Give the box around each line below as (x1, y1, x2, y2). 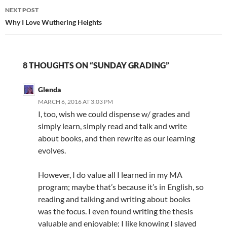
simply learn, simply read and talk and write (37, 121, 187, 131)
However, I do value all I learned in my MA (37, 170, 182, 180)
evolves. (37, 145, 66, 156)
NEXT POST (5, 6, 39, 14)
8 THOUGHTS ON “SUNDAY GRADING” (22, 60, 169, 70)
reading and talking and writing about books (37, 194, 191, 204)
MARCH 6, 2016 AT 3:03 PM (37, 98, 113, 106)
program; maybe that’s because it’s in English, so (37, 182, 204, 192)
